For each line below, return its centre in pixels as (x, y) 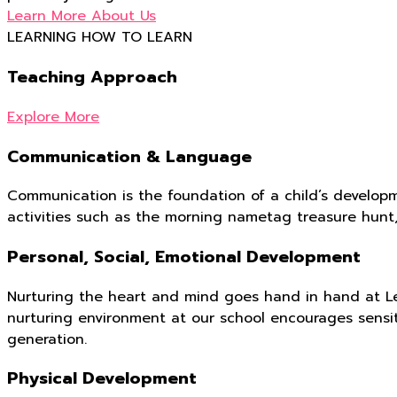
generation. (47, 339)
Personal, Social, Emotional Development (184, 257)
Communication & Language (129, 156)
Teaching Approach (92, 78)
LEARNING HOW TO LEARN (100, 38)
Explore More (53, 117)
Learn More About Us (82, 16)
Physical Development (102, 379)
